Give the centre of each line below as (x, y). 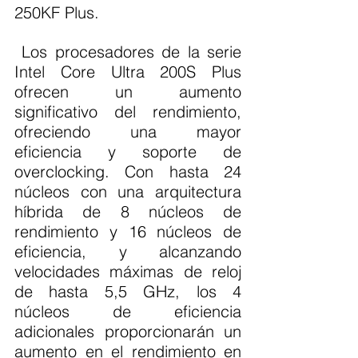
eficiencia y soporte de (128, 152)
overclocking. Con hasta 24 (128, 172)
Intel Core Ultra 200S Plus (128, 72)
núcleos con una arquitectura (128, 192)
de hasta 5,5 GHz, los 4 (128, 292)
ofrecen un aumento (128, 92)
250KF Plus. (57, 13)
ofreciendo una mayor (128, 132)
